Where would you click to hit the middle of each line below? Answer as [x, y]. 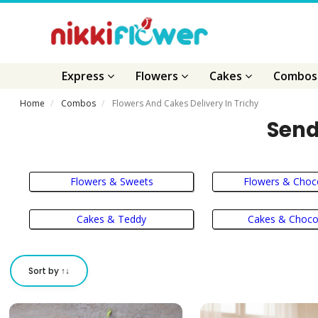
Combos [79, 103]
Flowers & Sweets [111, 181]
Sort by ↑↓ [49, 271]
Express [84, 76]
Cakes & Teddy [112, 219]
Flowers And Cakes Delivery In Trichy [186, 103]
